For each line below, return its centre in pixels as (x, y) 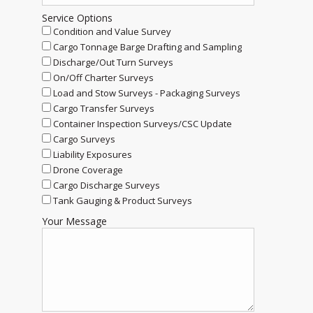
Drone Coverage (88, 170)
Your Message (74, 221)
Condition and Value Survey (112, 31)
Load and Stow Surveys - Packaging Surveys (147, 93)
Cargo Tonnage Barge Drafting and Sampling (147, 47)
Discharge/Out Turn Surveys (113, 62)
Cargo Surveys (84, 139)
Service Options (77, 18)
